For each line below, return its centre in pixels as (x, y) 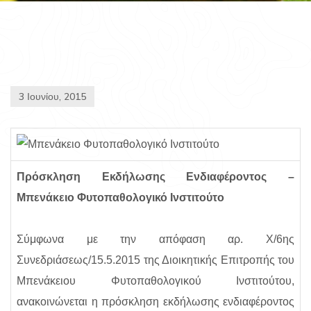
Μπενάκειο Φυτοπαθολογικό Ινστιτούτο (120, 197)
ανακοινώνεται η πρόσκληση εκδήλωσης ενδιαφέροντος (155, 302)
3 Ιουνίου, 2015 (52, 97)
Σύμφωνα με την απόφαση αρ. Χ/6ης (155, 239)
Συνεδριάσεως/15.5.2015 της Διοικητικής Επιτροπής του (155, 260)
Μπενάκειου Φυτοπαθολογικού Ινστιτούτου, (155, 281)
